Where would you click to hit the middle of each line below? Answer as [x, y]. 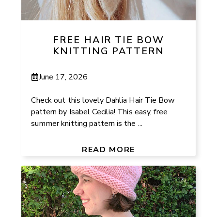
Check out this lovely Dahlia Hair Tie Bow [103, 100]
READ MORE [108, 149]
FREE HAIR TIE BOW [108, 40]
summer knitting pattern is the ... [87, 123]
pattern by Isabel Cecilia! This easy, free [100, 112]
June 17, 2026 [63, 77]
